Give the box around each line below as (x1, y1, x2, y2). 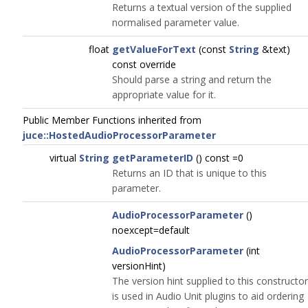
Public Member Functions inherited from (23, 113, 201, 126)
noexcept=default (112, 223, 190, 236)
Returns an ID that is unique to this (112, 166, 267, 179)
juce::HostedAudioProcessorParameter (23, 129, 216, 142)
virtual (49, 151, 79, 164)
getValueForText (112, 43, 196, 56)
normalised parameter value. (112, 16, 239, 29)
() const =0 (193, 151, 243, 164)
